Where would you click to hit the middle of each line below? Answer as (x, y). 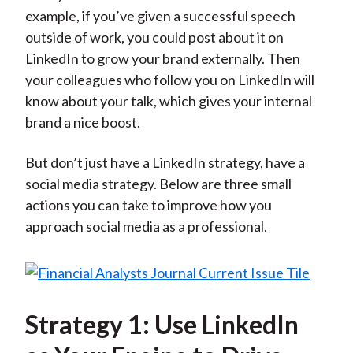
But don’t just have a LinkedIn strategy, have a (165, 163)
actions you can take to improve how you (148, 205)
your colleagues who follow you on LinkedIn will (169, 80)
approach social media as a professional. (146, 227)
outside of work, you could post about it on (154, 37)
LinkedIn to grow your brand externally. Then (162, 59)
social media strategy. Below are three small (158, 184)
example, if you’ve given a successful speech (160, 16)
